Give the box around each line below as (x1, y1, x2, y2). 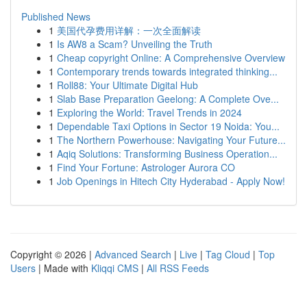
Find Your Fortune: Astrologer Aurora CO (57, 160, 235, 174)
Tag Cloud (206, 247, 250, 261)
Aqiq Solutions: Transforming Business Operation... (57, 147, 278, 160)
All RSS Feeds (147, 261, 209, 275)
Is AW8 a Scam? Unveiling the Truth (57, 37, 212, 51)
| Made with (36, 261, 91, 275)
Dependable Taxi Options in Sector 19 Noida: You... (57, 119, 280, 133)
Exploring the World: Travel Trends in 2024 (57, 106, 242, 119)
